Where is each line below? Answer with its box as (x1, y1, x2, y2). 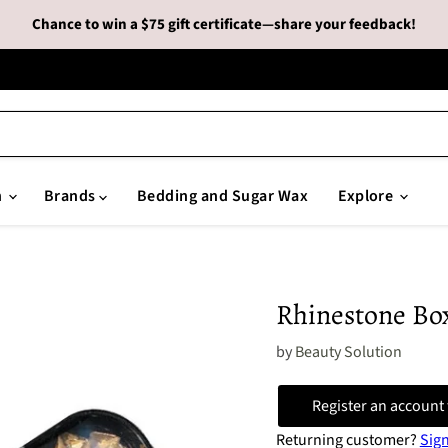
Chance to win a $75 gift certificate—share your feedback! (32, 14, 416, 35)
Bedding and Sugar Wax (137, 185, 309, 208)
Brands (43, 185, 99, 208)
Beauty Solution (294, 341, 402, 364)
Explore (338, 185, 397, 208)
